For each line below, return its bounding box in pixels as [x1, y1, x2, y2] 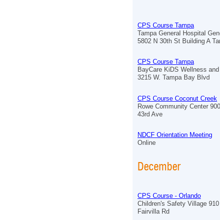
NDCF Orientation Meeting [137, 131, 212, 138]
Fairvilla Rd [137, 208, 169, 216]
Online [137, 138, 156, 146]
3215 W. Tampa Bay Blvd [137, 74, 210, 82]
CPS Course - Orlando [137, 192, 201, 200]
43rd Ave [137, 110, 163, 118]
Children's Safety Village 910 [137, 200, 219, 208]
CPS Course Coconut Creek [137, 94, 217, 102]
